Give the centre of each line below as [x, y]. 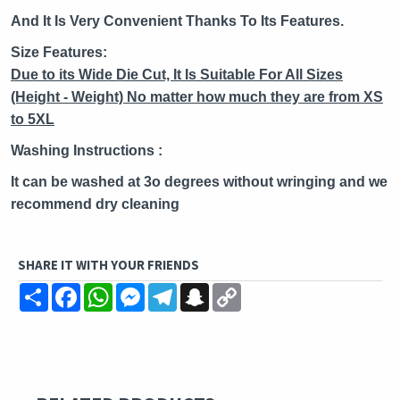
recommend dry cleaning [95, 204]
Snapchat [240, 290]
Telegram [207, 290]
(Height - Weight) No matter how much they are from [187, 96]
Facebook [111, 290]
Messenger [177, 290]
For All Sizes [299, 74]
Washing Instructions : [87, 150]
